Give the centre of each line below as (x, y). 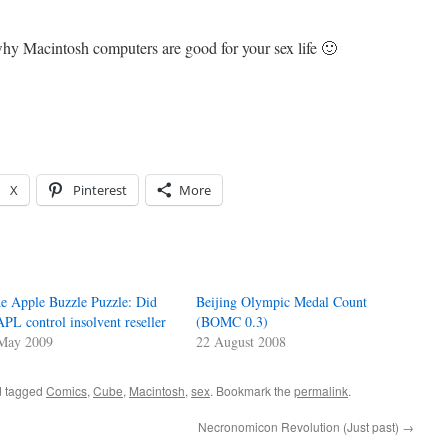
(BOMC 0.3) (232, 321)
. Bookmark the (252, 390)
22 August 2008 (241, 341)
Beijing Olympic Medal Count (282, 301)
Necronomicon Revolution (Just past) (300, 426)
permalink (321, 390)
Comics (66, 390)
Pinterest (100, 190)
